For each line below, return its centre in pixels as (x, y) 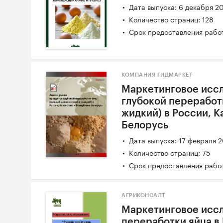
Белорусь (145, 125)
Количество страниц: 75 (170, 152)
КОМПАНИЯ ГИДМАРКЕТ (157, 75)
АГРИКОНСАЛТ (143, 195)
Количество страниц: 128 (171, 19)
